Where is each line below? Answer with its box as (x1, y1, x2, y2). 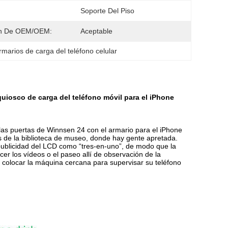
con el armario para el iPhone (85, 126, 182, 134)
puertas (10, 126, 35, 134)
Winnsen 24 (47, 126, 85, 134)
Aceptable (80, 27, 112, 35)
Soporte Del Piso (80, 7, 134, 15)
